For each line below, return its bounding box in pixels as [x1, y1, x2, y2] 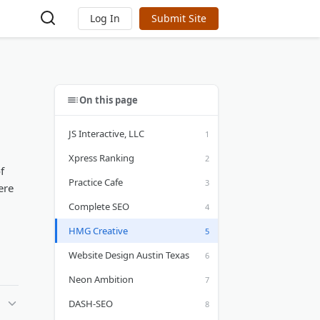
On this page [79, 93, 138, 106]
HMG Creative [69, 224, 128, 237]
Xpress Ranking [69, 151, 134, 164]
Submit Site [151, 11, 207, 25]
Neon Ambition [69, 273, 134, 286]
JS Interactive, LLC [69, 127, 144, 140]
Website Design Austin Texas [69, 249, 189, 261]
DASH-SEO [69, 297, 113, 310]
